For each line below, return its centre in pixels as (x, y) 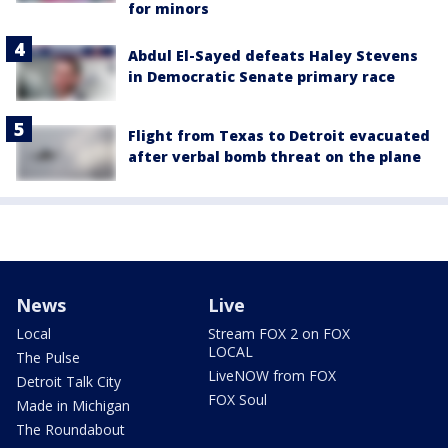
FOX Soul (237, 400)
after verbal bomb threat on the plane (274, 157)
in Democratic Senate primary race (261, 76)
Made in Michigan (73, 406)
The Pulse (48, 358)
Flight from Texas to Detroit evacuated (279, 136)
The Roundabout (70, 430)
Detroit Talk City (68, 382)
